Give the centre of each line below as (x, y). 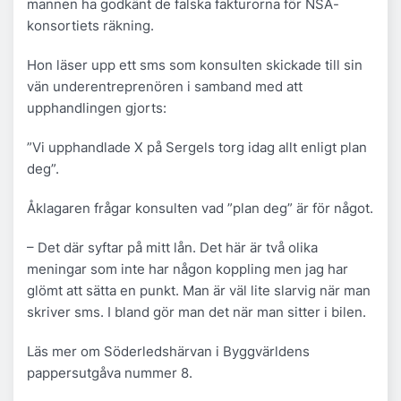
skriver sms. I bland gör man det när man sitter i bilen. (196, 311)
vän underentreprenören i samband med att (165, 86)
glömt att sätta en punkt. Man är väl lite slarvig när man (199, 290)
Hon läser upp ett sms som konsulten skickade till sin (195, 64)
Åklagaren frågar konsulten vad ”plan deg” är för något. (200, 208)
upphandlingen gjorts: (97, 107)
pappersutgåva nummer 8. (110, 372)
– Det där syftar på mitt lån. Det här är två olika (172, 247)
